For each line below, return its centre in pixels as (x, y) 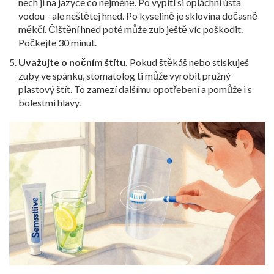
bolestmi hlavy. (50, 103)
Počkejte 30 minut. (57, 43)
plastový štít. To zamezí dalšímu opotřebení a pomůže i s (135, 89)
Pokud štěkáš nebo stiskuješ (188, 62)
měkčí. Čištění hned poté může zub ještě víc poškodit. (131, 29)
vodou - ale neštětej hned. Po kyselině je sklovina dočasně (138, 16)
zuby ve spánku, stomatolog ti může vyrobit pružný (124, 76)
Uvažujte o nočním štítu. (73, 62)
